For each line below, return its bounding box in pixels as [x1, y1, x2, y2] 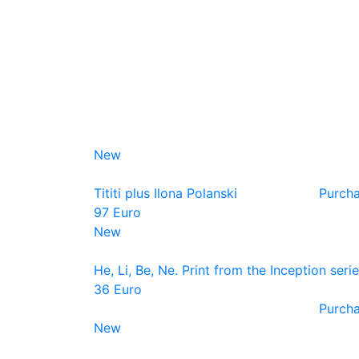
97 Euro [94, 204, 141, 220]
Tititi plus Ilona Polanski [94, 185, 237, 201]
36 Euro [94, 281, 142, 297]
